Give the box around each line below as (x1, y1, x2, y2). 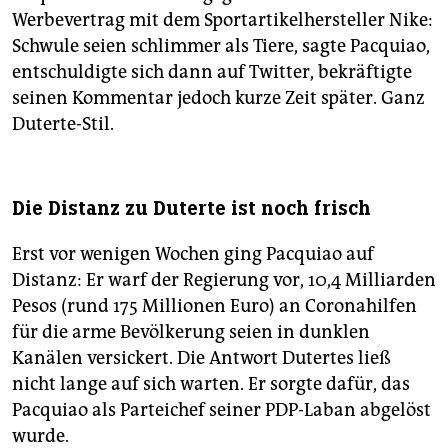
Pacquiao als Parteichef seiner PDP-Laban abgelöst (12, 399, 431, 422)
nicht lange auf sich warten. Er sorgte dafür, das (12, 373, 410, 396)
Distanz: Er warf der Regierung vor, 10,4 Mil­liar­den (12, 269, 436, 292)
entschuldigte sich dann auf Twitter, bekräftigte (12, 61, 412, 84)
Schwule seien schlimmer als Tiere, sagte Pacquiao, (12, 35, 430, 58)
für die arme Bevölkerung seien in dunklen (12, 321, 370, 344)
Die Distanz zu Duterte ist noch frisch (12, 196, 371, 222)
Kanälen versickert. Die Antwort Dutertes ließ (12, 347, 391, 370)
